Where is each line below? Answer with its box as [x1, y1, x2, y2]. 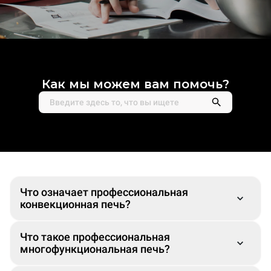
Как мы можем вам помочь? [42, 77, 229, 91]
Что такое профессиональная [20, 230, 170, 243]
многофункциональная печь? [20, 243, 172, 255]
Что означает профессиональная [20, 186, 188, 198]
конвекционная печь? [20, 198, 131, 211]
